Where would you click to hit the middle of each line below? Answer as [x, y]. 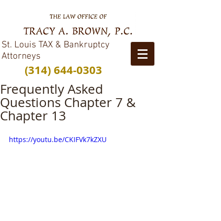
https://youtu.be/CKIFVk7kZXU [58, 139]
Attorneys [21, 56]
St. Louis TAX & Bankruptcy [55, 45]
